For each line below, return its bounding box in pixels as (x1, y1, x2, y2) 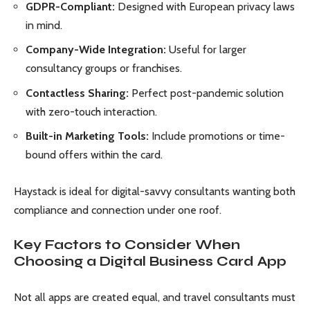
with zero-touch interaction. (26, 104, 157, 118)
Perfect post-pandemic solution (129, 86, 284, 100)
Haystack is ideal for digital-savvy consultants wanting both (14, 184, 295, 198)
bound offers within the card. (26, 148, 163, 161)
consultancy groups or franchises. (26, 62, 182, 75)
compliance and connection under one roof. (14, 203, 221, 217)
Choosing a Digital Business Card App (14, 253, 286, 269)
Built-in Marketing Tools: (26, 129, 149, 143)
